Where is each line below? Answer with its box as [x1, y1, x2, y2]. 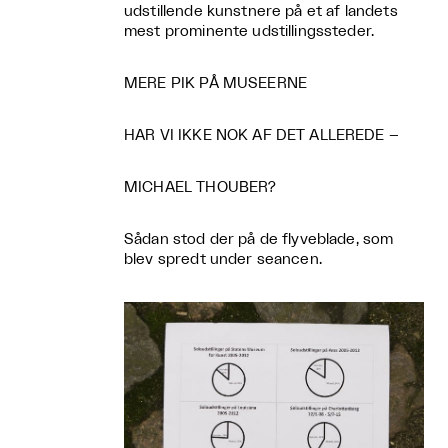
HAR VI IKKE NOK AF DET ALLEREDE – [124, 128, 399, 143]
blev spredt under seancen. [124, 252, 322, 267]
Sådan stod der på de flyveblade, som [124, 232, 394, 247]
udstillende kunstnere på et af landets [124, 4, 398, 19]
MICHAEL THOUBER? [124, 180, 277, 195]
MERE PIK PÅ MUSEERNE [124, 76, 307, 91]
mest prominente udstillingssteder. [124, 24, 375, 39]
